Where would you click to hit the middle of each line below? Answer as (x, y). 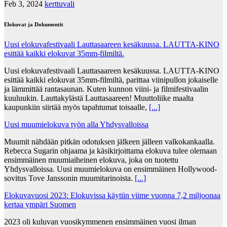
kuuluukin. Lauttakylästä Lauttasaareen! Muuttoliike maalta (99, 98)
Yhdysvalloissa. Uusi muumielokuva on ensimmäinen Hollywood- (110, 169)
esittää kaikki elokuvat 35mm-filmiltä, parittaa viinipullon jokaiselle (111, 80)
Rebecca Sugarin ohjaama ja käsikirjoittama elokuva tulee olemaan (110, 150)
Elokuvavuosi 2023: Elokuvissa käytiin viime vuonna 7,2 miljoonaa (112, 195)
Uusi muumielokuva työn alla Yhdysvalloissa (76, 124)
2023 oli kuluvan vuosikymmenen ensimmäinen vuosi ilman (100, 221)
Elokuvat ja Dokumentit (34, 24)
